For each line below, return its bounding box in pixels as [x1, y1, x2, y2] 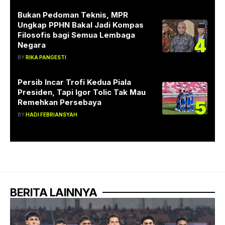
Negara [18, 40, 46, 50]
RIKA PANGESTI [26, 54, 66, 60]
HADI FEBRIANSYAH [26, 111, 77, 118]
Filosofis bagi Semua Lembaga [18, 30, 135, 40]
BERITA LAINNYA [10, 185, 97, 199]
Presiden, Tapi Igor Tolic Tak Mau [18, 87, 146, 97]
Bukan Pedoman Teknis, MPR [18, 10, 128, 20]
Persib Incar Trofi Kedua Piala [18, 77, 131, 87]
